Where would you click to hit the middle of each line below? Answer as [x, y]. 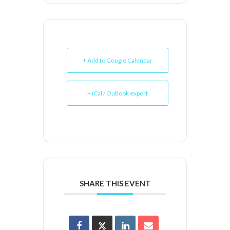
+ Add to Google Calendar [118, 60]
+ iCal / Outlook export [118, 93]
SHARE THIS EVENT [115, 183]
